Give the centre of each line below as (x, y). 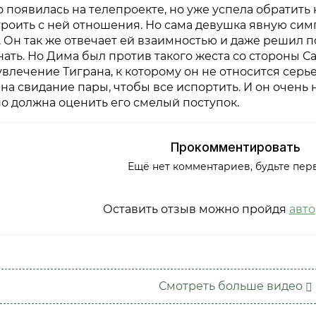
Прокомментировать (236, 147)
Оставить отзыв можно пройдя (196, 209)
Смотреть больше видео (232, 286)
